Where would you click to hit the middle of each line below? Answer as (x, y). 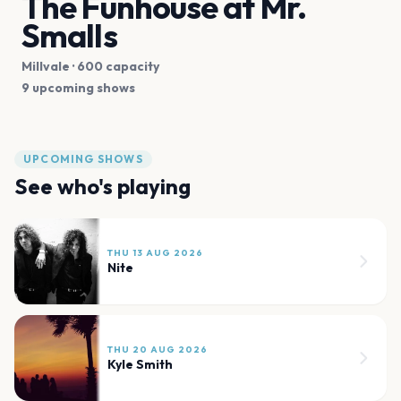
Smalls (69, 35)
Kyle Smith (140, 364)
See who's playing (102, 186)
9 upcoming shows (78, 87)
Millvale (46, 66)
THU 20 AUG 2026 (158, 349)
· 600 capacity (115, 66)
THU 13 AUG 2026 (155, 252)
